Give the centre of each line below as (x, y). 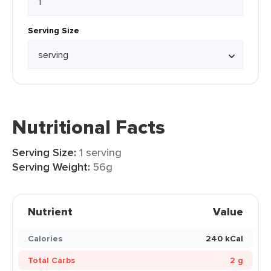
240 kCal (224, 238)
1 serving (100, 152)
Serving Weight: (51, 167)
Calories (45, 238)
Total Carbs (51, 260)
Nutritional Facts (89, 127)
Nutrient (50, 212)
